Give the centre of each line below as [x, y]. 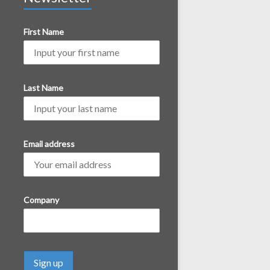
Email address [49, 144]
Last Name [43, 88]
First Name [43, 32]
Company [41, 200]
